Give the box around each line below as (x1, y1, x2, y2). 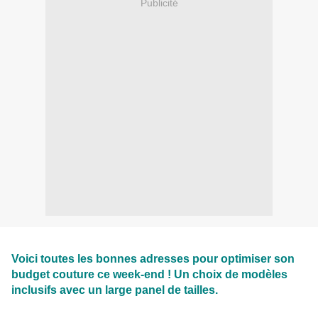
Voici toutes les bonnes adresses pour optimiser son (11, 251, 295, 265)
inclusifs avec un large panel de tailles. (11, 283, 218, 296)
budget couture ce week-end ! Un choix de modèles (11, 267, 287, 280)
